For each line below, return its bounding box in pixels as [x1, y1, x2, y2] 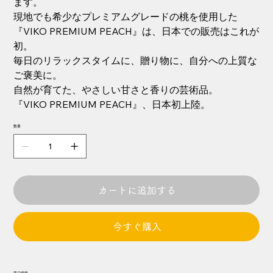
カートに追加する [98, 185, 176, 196]
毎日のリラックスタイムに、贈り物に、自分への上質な [13, 54, 258, 67]
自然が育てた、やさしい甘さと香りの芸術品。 [13, 83, 219, 96]
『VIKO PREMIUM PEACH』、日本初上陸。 [13, 98, 211, 111]
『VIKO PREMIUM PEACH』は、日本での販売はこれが [13, 25, 260, 38]
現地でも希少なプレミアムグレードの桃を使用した [13, 10, 238, 23]
